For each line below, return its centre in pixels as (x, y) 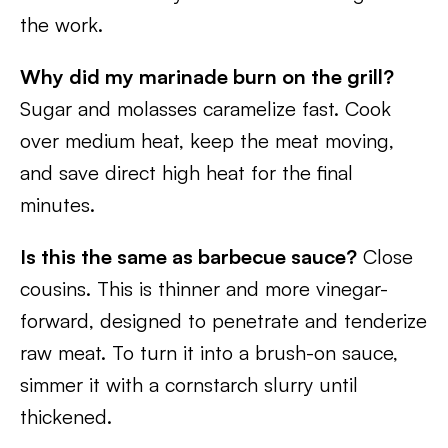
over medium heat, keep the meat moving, (207, 140)
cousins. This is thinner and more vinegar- (204, 288)
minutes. (57, 204)
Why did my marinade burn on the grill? (207, 76)
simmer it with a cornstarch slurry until (189, 384)
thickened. (66, 416)
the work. (61, 24)
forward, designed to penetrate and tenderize (223, 320)
